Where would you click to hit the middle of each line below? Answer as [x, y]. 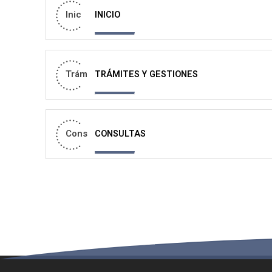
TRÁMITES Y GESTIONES [147, 74]
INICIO [108, 15]
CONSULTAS [121, 134]
